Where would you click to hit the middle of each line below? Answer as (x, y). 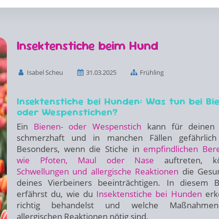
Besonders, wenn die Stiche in (80, 149)
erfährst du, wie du (57, 194)
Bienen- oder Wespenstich (88, 126)
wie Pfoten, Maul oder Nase (86, 160)
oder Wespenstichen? (67, 112)
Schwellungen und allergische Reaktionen (98, 171)
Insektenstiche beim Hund (88, 45)
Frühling (151, 72)
